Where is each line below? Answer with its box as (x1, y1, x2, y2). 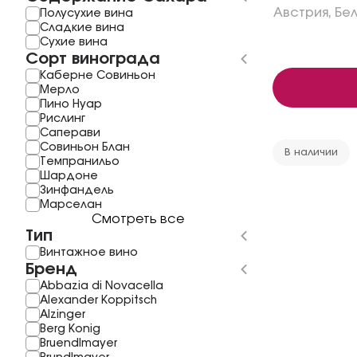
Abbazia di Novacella (40, 280, 163, 292)
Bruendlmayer (40, 338, 117, 349)
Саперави (40, 127, 100, 139)
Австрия (273, 6, 328, 19)
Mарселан (40, 199, 102, 210)
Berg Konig (40, 324, 100, 335)
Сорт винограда (25, 51, 160, 67)
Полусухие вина (40, 8, 133, 19)
